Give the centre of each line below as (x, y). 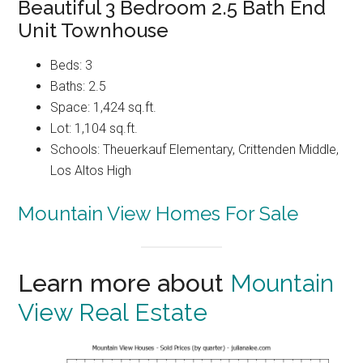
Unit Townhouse (94, 30)
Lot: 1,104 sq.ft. (94, 128)
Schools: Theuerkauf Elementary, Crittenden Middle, (195, 149)
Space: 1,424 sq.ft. (104, 107)
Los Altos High (91, 170)
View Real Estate (113, 313)
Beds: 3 (72, 65)
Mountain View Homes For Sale (158, 213)
